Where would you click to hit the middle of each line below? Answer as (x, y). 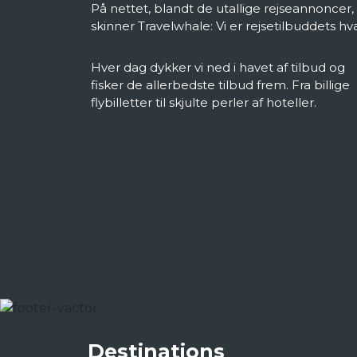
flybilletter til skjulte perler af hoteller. (204, 102)
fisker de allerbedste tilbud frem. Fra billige (220, 85)
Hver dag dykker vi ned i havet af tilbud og (218, 67)
